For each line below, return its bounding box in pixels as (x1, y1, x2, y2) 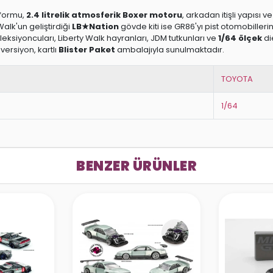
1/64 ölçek (218, 32, 262, 44)
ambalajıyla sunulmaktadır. (115, 44, 224, 55)
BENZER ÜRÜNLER (76, 156, 197, 175)
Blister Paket (58, 44, 115, 55)
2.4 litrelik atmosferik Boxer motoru (26, 9, 182, 21)
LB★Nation (72, 21, 119, 32)
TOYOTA (221, 73, 253, 85)
